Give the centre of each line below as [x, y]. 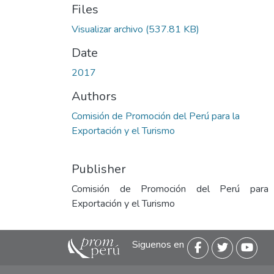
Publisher [99, 169]
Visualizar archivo [107, 29]
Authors [94, 96]
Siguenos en [158, 244]
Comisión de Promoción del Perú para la [156, 116]
